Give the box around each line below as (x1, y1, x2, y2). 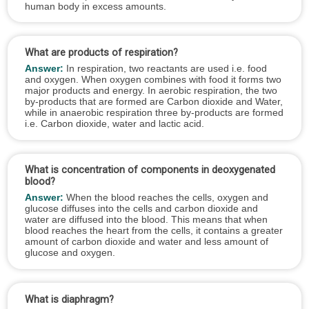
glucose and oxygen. (24, 247, 115, 259)
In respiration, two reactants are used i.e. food (63, 62, 267, 74)
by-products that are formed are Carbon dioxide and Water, (24, 95, 283, 107)
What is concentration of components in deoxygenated (24, 164, 275, 177)
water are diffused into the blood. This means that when (24, 214, 268, 226)
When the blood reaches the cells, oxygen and (63, 192, 268, 203)
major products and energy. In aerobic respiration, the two (24, 84, 277, 96)
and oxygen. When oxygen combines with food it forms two (24, 73, 281, 85)
